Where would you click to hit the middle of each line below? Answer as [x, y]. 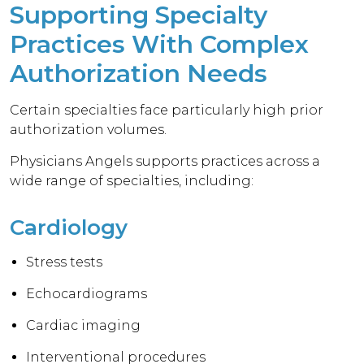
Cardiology [69, 227]
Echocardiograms [87, 294]
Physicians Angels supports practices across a [165, 161]
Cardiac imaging [84, 325]
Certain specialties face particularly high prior [167, 110]
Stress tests [65, 262]
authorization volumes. [89, 130]
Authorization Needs [139, 74]
